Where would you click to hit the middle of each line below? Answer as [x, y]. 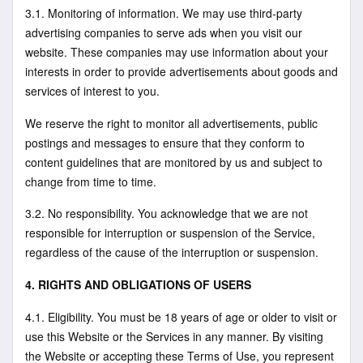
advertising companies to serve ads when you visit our [164, 33]
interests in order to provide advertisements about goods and [181, 72]
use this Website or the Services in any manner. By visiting [174, 336]
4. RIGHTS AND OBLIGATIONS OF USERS [138, 285]
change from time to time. [91, 181]
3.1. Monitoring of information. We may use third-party [164, 13]
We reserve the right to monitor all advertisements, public [171, 123]
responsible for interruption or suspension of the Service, [170, 233]
